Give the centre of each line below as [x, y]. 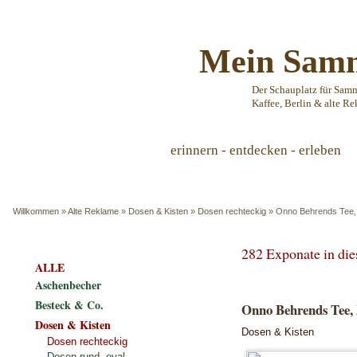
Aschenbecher [68, 285]
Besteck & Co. [69, 305]
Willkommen [36, 211]
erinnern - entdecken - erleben [256, 150]
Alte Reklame [93, 211]
